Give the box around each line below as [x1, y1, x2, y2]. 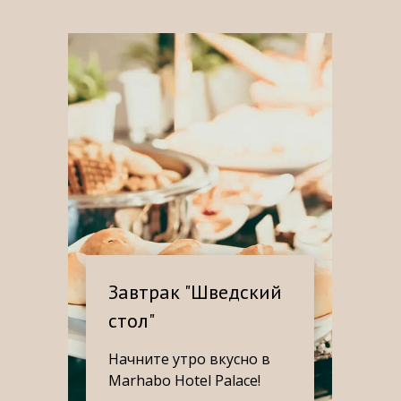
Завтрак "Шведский [108, 279, 282, 304]
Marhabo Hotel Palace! [108, 371, 260, 390]
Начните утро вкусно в [108, 349, 270, 369]
